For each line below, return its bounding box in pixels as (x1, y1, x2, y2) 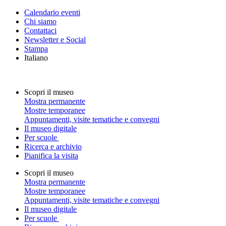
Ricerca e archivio (24, 142, 82, 151)
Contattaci (24, 26, 56, 35)
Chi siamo (24, 17, 56, 26)
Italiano (24, 53, 48, 62)
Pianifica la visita (24, 151, 78, 160)
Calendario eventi (24, 8, 80, 17)
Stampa (24, 44, 48, 53)
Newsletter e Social (24, 35, 86, 44)
